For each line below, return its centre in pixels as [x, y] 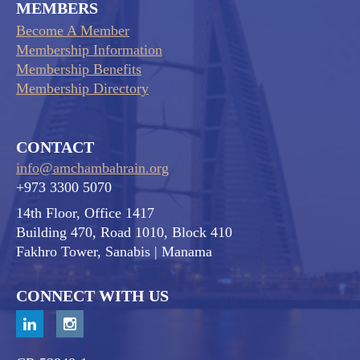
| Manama [183, 251]
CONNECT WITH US [92, 295]
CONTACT [55, 147]
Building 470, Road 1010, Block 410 [124, 232]
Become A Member [73, 30]
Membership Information [89, 49]
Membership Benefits [79, 69]
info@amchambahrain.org [92, 168]
